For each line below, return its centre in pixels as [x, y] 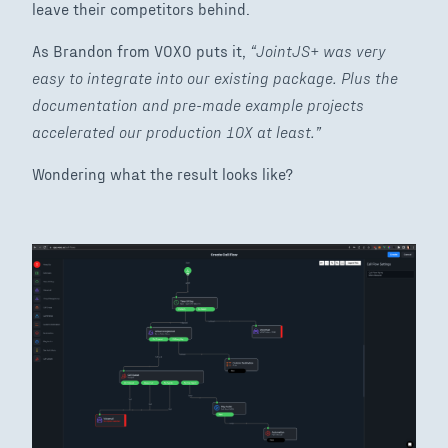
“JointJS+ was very [318, 51]
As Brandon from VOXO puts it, [141, 51]
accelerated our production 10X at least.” [177, 132]
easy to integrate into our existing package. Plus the [215, 78]
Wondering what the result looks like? [163, 174]
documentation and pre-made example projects [198, 105]
